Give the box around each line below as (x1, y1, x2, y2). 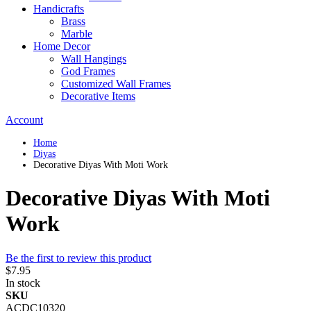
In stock (6, 276, 40, 289)
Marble (61, 28, 92, 40)
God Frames (61, 65, 115, 77)
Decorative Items (61, 90, 135, 102)
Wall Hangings (61, 53, 126, 65)
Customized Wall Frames (61, 78, 171, 90)
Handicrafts (33, 3, 84, 15)
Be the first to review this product (6, 251, 151, 264)
